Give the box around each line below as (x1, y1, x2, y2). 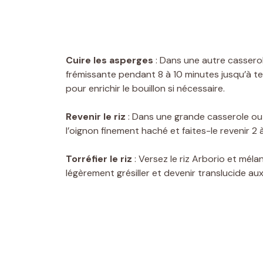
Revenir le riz (66, 110, 126, 123)
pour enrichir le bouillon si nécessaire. (66, 82, 225, 95)
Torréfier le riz (66, 152, 132, 165)
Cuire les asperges (66, 53, 153, 66)
